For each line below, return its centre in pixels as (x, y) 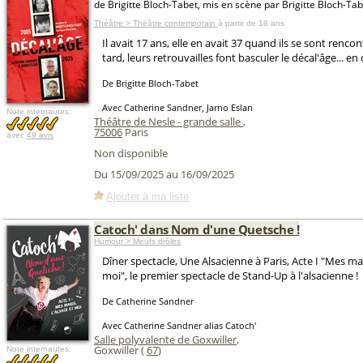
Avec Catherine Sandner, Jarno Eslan (177, 107)
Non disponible (131, 153)
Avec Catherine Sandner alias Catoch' (179, 325)
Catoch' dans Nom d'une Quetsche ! (197, 229)
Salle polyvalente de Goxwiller (165, 340)
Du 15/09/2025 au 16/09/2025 (164, 175)
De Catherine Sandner (148, 301)
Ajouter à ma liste (147, 196)
